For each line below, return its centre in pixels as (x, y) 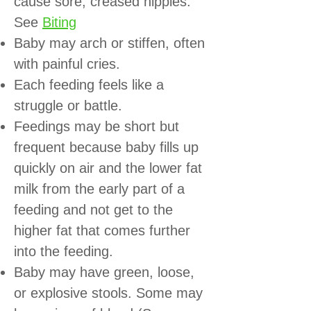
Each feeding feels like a (89, 84)
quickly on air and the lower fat (108, 168)
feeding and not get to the (93, 209)
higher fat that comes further (102, 230)
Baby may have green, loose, (104, 272)
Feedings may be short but (96, 126)
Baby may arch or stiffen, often (109, 43)
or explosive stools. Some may (108, 293)
